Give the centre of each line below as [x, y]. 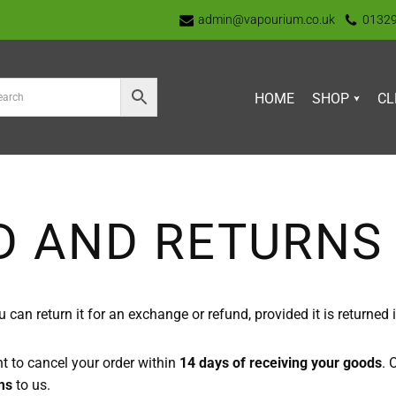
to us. [31, 385]
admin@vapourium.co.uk [267, 19]
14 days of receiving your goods [281, 362]
